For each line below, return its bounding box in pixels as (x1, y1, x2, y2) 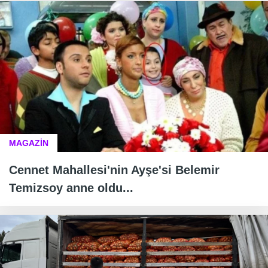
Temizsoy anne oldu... (9, 181, 133, 195)
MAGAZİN (9, 138, 48, 148)
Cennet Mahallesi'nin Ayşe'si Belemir (9, 163, 220, 177)
